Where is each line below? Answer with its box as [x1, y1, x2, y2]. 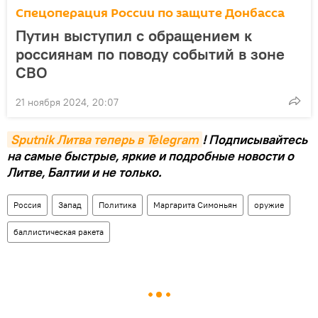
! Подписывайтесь [202, 131, 307, 148]
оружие [254, 199, 284, 210]
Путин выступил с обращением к [16, 25, 252, 45]
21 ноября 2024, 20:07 [16, 95, 119, 109]
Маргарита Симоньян [153, 199, 237, 210]
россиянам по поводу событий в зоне [16, 43, 285, 64]
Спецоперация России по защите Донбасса [16, 4, 285, 22]
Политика [99, 199, 136, 210]
